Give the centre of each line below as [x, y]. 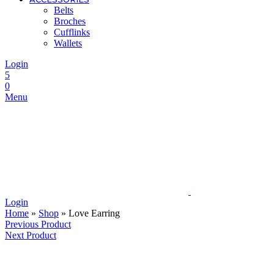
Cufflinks [72, 32]
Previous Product [38, 224]
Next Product [31, 235]
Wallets [68, 43]
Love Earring [94, 213]
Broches [70, 21]
